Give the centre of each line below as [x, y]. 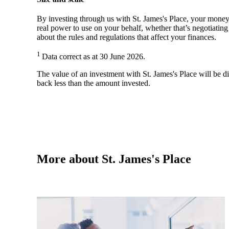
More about [69, 159]
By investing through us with [85, 18]
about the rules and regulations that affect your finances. [127, 37]
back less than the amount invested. [94, 83]
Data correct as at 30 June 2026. [94, 57]
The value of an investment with [90, 74]
